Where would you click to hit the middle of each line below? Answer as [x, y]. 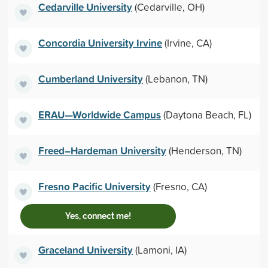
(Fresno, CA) [179, 186]
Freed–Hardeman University [102, 150]
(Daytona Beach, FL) [206, 114]
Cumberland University [90, 78]
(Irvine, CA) [187, 42]
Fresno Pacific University [94, 186]
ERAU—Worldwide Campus [99, 114]
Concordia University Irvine [100, 42]
